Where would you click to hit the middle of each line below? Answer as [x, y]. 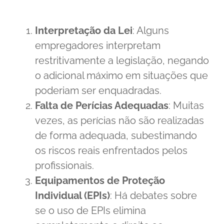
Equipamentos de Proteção [100, 180]
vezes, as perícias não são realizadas [119, 120]
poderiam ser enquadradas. [98, 90]
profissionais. [64, 165]
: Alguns [151, 30]
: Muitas [186, 105]
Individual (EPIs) [72, 195]
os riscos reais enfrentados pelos [111, 150]
